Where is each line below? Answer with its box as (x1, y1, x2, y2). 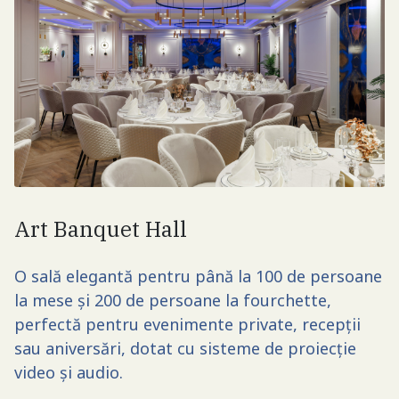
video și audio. (14, 361, 123, 383)
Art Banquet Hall (14, 214, 187, 243)
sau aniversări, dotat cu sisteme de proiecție (14, 337, 356, 359)
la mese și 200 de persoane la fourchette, (14, 289, 331, 311)
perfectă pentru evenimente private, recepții (14, 313, 361, 335)
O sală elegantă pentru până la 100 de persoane (14, 265, 382, 287)
